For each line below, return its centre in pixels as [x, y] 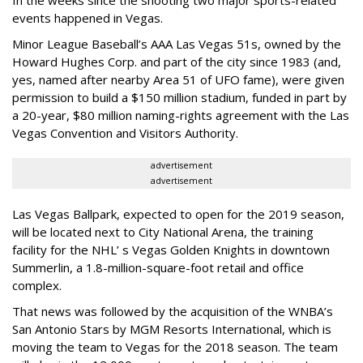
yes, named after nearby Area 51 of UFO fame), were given [178, 79]
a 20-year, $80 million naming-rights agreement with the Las [181, 115]
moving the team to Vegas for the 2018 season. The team [175, 347]
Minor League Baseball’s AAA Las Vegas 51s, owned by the [177, 44]
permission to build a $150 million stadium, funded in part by [179, 97]
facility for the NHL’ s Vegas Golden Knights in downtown [171, 250]
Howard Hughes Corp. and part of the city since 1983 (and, [177, 62]
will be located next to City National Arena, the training [163, 232]
